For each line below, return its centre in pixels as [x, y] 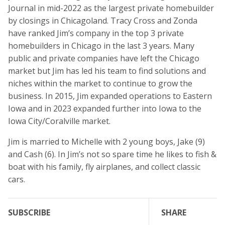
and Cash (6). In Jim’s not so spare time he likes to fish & [112, 154]
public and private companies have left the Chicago [104, 59]
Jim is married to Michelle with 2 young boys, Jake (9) [106, 142]
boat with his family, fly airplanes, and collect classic [104, 167]
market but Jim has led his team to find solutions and [107, 71]
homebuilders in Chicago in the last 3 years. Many [101, 46]
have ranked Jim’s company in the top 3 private [96, 33]
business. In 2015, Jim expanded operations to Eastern [110, 96]
